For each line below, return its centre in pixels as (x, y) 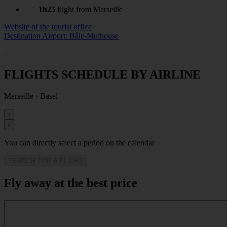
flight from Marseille (89, 10)
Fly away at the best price (71, 183)
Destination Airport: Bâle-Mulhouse (61, 36)
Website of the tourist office (48, 27)
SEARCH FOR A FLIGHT (46, 161)
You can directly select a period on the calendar (79, 143)
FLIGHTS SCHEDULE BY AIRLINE (102, 75)
